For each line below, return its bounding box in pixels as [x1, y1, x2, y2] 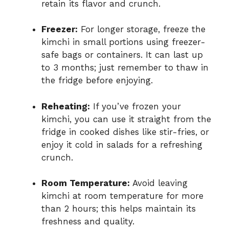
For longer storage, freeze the [78, 24, 205, 35]
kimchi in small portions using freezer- [41, 37, 205, 48]
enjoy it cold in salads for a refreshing [41, 139, 202, 150]
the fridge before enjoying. [41, 75, 153, 86]
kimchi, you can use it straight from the [41, 113, 211, 124]
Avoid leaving [130, 178, 188, 189]
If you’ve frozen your [90, 101, 181, 111]
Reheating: [41, 101, 90, 111]
